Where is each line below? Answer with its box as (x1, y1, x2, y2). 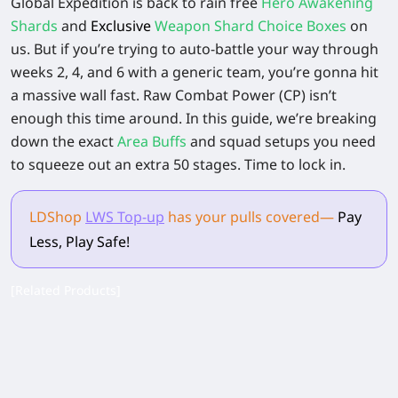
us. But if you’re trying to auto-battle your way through (11, 39, 378, 59)
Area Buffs (117, 131, 187, 151)
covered (262, 207, 320, 227)
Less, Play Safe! (29, 232, 130, 251)
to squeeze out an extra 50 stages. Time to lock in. (11, 155, 346, 174)
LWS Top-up (85, 207, 164, 227)
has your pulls (168, 207, 262, 227)
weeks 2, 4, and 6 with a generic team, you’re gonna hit (11, 62, 378, 82)
